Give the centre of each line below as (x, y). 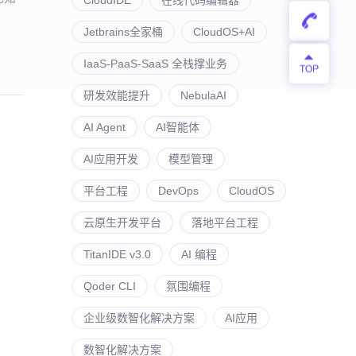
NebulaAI (203, 95)
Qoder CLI (110, 286)
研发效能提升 (117, 95)
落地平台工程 (225, 222)
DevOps (178, 190)
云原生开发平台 (122, 222)
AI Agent (104, 127)
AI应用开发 (111, 159)
